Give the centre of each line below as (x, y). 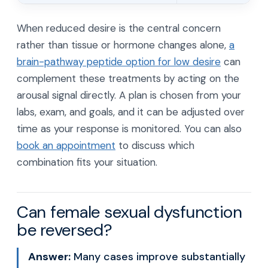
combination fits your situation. (87, 162)
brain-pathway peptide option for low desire (119, 62)
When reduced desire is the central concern (119, 28)
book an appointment (66, 145)
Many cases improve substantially (158, 257)
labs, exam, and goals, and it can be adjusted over (131, 112)
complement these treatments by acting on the (128, 78)
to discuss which (155, 145)
